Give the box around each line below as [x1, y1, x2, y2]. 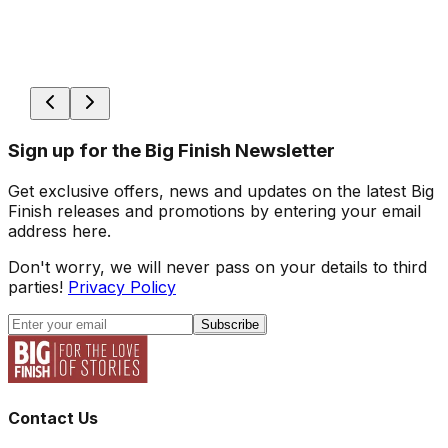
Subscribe [201, 316, 259, 332]
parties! [8, 276, 63, 297]
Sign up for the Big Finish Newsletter [8, 138, 335, 162]
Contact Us [8, 407, 98, 428]
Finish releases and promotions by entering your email [8, 200, 421, 221]
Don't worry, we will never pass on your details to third [8, 256, 427, 277]
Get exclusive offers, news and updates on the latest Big [8, 180, 434, 201]
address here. [8, 220, 111, 241]
